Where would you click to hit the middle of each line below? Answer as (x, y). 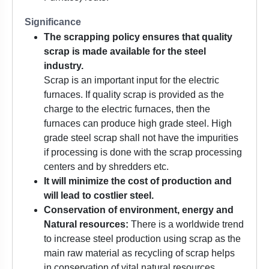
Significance (53, 22)
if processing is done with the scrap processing (143, 153)
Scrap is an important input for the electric (131, 80)
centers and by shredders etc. (106, 167)
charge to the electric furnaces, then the (127, 109)
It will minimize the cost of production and (138, 181)
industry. (64, 66)
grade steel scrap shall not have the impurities (141, 138)
